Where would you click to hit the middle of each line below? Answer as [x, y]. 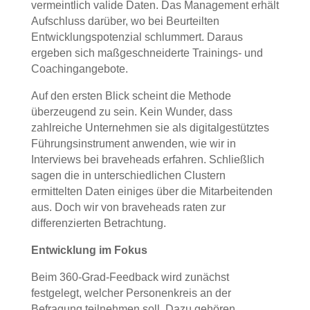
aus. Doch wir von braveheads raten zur [128, 207]
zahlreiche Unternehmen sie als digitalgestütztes [150, 128]
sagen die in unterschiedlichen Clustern [128, 175]
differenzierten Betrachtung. [98, 223]
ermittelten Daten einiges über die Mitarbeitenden [152, 191]
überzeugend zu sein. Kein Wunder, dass [131, 112]
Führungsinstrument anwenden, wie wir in [133, 144]
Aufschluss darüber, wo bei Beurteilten [125, 21]
